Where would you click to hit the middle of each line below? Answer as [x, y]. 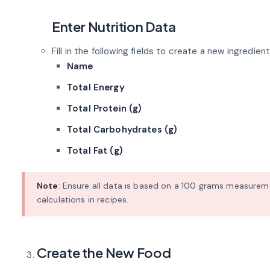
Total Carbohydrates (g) [122, 129]
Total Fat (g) [95, 150]
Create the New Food [104, 253]
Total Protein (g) [104, 108]
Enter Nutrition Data [114, 26]
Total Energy [96, 87]
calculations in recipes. [83, 200]
